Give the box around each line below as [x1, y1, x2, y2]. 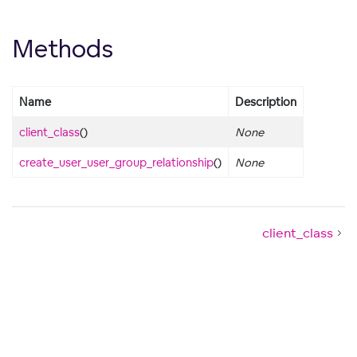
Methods [12, 33, 113, 63]
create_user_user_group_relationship [19, 155, 214, 169]
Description [235, 94, 296, 108]
